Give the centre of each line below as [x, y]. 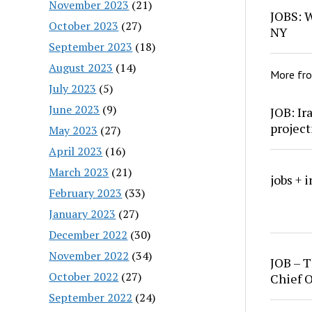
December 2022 [88, 234]
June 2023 [75, 109]
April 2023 [76, 151]
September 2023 [91, 46]
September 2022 [91, 297]
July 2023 [73, 88]
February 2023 [86, 193]
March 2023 [79, 172]
